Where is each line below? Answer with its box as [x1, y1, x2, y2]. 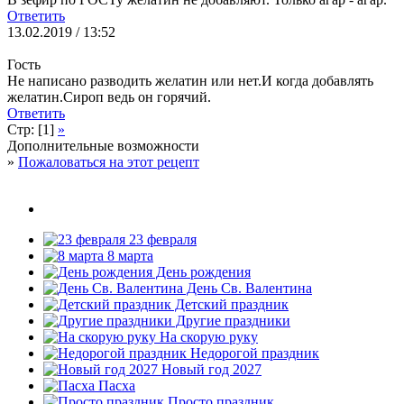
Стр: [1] [7, 121, 58, 137]
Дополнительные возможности [7, 137, 199, 153]
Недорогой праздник [187, 344, 319, 361]
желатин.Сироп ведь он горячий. [7, 88, 211, 105]
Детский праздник [171, 296, 289, 312]
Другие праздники [172, 312, 290, 328]
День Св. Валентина [183, 280, 312, 296]
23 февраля [125, 231, 197, 247]
